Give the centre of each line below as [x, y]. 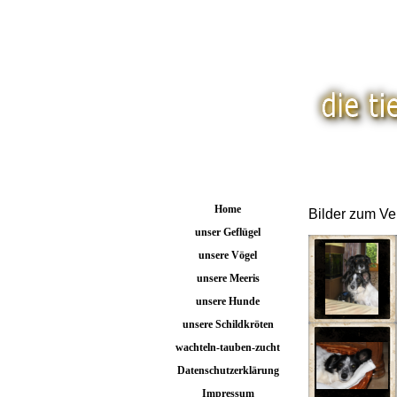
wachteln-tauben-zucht [228, 347]
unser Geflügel [228, 232]
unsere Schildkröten [228, 324]
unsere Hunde [228, 301]
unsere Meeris [228, 278]
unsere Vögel [228, 255]
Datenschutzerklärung [228, 370]
